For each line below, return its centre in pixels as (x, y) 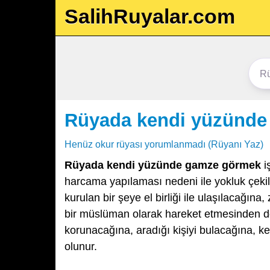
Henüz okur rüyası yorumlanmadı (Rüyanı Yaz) (164, 144)
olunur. (81, 246)
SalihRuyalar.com (150, 16)
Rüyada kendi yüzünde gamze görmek (163, 165)
